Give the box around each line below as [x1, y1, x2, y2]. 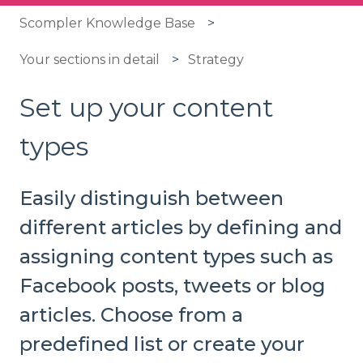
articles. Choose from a [19, 303, 243, 327]
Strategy [188, 51, 245, 67]
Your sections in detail [19, 51, 160, 67]
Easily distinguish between [19, 186, 284, 211]
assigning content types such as [19, 245, 333, 269]
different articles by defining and [19, 216, 342, 240]
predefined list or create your [19, 332, 305, 357]
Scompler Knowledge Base [19, 15, 195, 32]
